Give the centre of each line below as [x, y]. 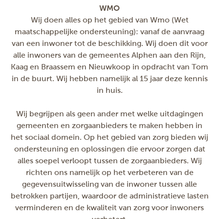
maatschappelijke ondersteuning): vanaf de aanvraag [109, 32]
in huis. [109, 90]
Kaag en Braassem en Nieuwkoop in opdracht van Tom [109, 67]
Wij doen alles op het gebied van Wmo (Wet [109, 20]
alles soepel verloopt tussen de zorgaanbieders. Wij [109, 161]
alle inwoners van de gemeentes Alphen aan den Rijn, [109, 55]
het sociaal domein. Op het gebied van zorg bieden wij [109, 137]
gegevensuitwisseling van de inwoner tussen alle [109, 184]
